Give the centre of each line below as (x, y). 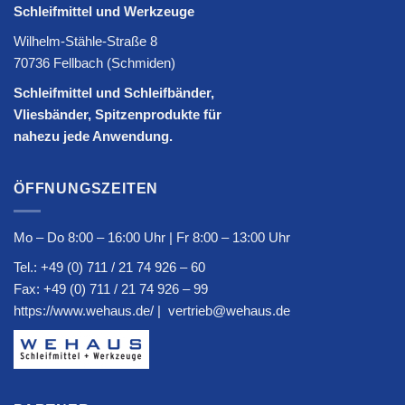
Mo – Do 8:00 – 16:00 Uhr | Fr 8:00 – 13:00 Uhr (152, 237)
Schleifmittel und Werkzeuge (104, 11)
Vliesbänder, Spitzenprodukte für (118, 114)
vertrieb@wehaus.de (229, 310)
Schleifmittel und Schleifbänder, (114, 92)
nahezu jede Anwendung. (93, 136)
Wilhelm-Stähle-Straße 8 (85, 41)
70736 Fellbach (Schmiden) (94, 62)
